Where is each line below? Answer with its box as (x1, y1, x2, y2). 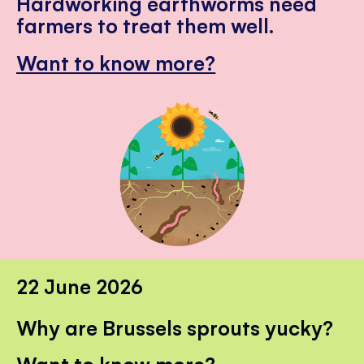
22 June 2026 (16, 271, 144, 299)
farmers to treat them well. (16, 11, 275, 39)
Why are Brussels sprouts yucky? (16, 313, 334, 340)
